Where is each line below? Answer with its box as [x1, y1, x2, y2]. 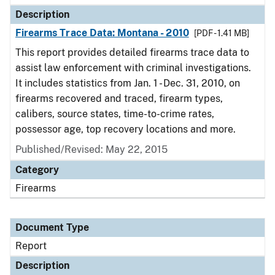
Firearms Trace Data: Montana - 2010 [15, 27, 189, 39]
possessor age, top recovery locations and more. [15, 123, 238, 135]
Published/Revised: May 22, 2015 [15, 144, 168, 155]
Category [15, 164, 59, 176]
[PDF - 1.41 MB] [193, 28, 249, 38]
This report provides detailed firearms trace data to [15, 47, 249, 58]
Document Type [15, 222, 89, 233]
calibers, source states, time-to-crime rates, [15, 108, 214, 120]
